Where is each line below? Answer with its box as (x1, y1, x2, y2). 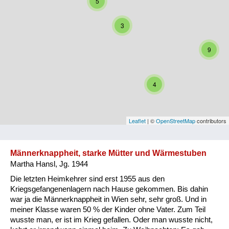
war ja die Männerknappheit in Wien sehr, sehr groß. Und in (10, 195, 207, 203)
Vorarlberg (91, 111, 133, 122)
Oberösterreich (91, 27, 152, 38)
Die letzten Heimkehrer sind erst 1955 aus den (10, 174, 165, 183)
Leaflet (129, 116, 146, 125)
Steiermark (91, 69, 135, 80)
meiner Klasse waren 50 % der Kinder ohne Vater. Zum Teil (10, 205, 205, 214)
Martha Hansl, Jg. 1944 (10, 159, 88, 168)
